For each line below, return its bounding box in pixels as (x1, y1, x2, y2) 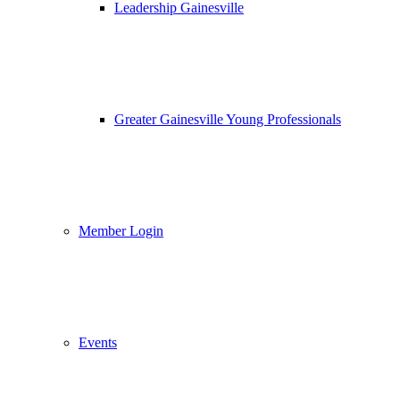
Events (79, 335, 117, 350)
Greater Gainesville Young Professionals (114, 112, 341, 127)
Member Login (79, 223, 163, 238)
